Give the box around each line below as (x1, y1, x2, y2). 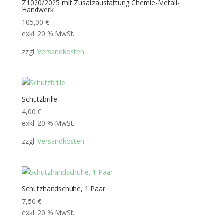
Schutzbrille (21, 94, 57, 104)
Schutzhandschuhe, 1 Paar (21, 184, 105, 194)
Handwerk (21, 4, 54, 14)
